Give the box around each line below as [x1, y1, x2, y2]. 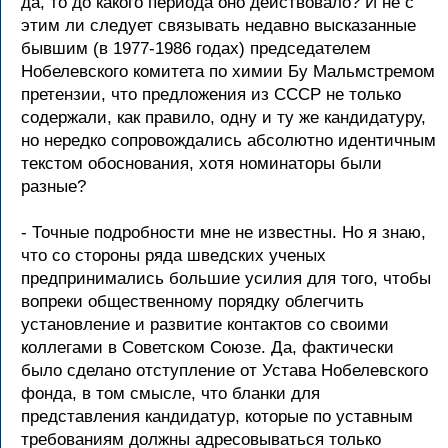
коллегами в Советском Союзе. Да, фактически [21, 338, 394, 357]
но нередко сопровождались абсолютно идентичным [21, 131, 436, 150]
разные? [21, 177, 86, 196]
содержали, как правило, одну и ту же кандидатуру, [21, 108, 426, 127]
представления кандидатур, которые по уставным [21, 407, 413, 426]
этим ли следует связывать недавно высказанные [21, 16, 416, 35]
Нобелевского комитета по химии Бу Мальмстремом [21, 62, 435, 81]
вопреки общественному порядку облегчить [21, 292, 364, 311]
